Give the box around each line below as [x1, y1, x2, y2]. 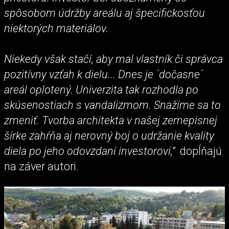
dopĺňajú [175, 145, 222, 158]
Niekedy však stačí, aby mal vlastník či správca [4, 53, 223, 66]
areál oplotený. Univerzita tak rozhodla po [4, 83, 198, 97]
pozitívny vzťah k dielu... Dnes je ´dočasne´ [4, 68, 203, 81]
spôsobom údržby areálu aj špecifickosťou [4, 7, 205, 20]
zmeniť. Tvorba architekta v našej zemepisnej [4, 114, 217, 127]
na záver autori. [4, 160, 79, 173]
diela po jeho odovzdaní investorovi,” [4, 145, 175, 158]
